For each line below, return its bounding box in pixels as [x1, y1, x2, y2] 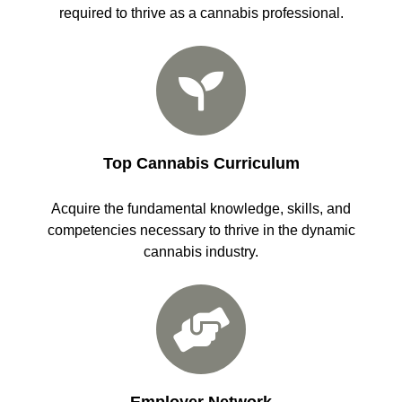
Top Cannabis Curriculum [102, 154, 300, 173]
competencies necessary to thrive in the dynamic [47, 223, 355, 239]
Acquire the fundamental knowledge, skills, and [51, 201, 351, 217]
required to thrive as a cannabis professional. [58, 5, 344, 22]
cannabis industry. [144, 244, 258, 260]
